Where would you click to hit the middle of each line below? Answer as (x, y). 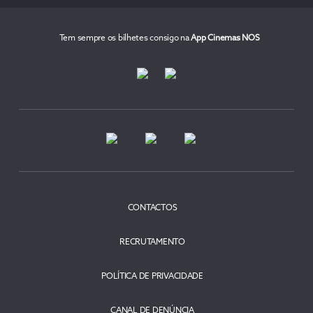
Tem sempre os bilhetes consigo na (125, 38)
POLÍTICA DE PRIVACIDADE (152, 277)
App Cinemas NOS (225, 38)
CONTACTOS (152, 208)
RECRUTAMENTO (152, 242)
